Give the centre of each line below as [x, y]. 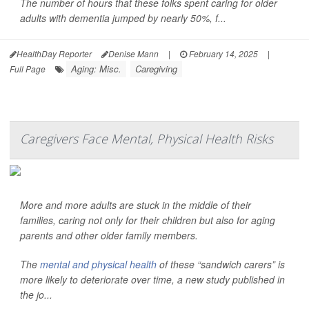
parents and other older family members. [109, 235]
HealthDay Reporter [54, 53]
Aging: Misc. [96, 69]
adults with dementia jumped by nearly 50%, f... [123, 18]
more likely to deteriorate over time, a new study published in [152, 279]
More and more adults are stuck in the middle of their [136, 205]
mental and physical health [98, 264]
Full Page [28, 69]
